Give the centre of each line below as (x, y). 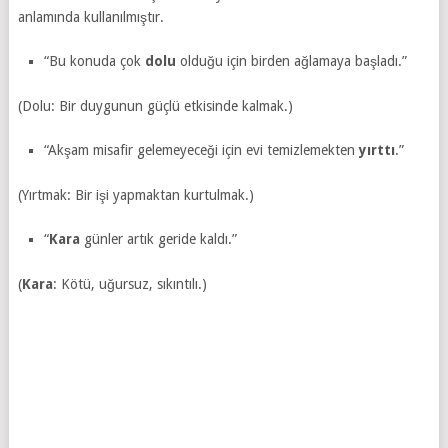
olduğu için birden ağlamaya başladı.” (292, 60)
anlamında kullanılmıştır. (90, 16)
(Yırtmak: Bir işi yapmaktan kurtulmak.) (135, 194)
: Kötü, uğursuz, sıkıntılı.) (129, 283)
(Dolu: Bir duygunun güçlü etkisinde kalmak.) (155, 105)
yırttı (377, 149)
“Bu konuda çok (95, 60)
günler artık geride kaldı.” (159, 238)
